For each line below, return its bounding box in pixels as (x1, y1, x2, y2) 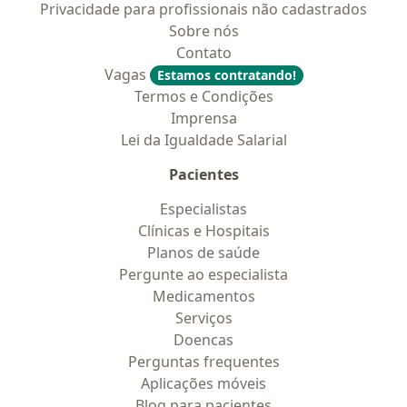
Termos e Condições (134, 86, 273, 106)
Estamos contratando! (156, 66, 296, 84)
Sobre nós (168, 21, 239, 41)
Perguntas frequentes (127, 352, 280, 372)
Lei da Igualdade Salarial (120, 130, 287, 150)
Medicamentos (152, 286, 255, 306)
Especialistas (160, 199, 247, 219)
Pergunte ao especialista (119, 264, 288, 284)
